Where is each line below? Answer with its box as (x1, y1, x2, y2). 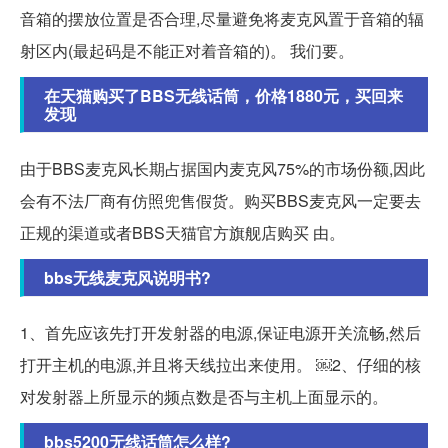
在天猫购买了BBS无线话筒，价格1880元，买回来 (44, 84, 403, 108)
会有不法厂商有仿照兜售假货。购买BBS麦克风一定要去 (20, 189, 421, 213)
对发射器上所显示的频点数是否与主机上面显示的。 (20, 385, 388, 409)
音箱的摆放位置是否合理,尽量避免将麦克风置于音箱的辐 (20, 7, 424, 31)
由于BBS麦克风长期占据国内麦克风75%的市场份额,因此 (20, 157, 425, 181)
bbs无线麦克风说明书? (44, 266, 211, 290)
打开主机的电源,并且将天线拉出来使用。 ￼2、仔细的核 (20, 353, 421, 377)
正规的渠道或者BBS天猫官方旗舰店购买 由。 (20, 221, 345, 245)
